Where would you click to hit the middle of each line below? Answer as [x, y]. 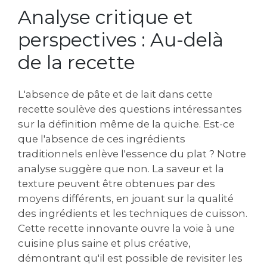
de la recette [77, 62]
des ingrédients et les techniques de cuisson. [133, 213]
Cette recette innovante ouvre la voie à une [126, 228]
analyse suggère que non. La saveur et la [121, 168]
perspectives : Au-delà [121, 39]
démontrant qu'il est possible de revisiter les [130, 258]
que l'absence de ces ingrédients [102, 139]
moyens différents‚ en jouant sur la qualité [126, 198]
